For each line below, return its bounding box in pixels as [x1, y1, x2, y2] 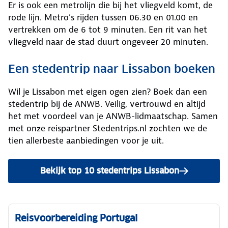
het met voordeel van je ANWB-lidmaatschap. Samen [8, 110, 218, 122]
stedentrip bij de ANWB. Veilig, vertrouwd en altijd [8, 98, 206, 110]
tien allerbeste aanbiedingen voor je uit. [8, 135, 164, 147]
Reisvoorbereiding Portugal [15, 212, 137, 224]
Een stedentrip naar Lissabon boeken [8, 62, 215, 76]
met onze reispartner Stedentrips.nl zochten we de [8, 123, 207, 134]
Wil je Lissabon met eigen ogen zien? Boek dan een [8, 86, 207, 98]
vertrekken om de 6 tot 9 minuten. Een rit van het [8, 24, 207, 36]
